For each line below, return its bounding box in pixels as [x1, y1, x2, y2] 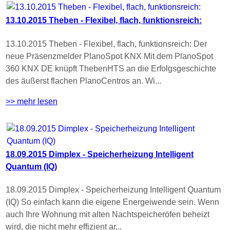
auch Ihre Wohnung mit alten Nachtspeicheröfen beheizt [6, 210, 209, 219]
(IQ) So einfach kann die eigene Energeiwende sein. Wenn [6, 198, 219, 207]
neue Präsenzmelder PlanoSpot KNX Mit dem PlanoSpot [6, 51, 213, 61]
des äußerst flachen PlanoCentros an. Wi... [6, 76, 161, 85]
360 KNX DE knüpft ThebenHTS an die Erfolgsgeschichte [6, 64, 216, 73]
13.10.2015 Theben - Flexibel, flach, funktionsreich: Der [6, 39, 207, 48]
